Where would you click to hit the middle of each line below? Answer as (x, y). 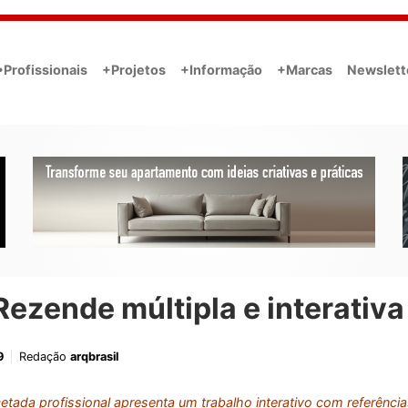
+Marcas (305, 69)
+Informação (221, 69)
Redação (45, 357)
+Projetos (134, 69)
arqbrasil (94, 357)
